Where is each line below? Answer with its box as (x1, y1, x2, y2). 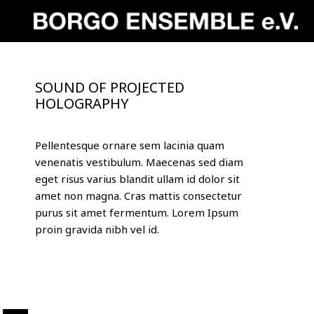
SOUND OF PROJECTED (35, 78, 184, 97)
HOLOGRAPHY (35, 94, 129, 113)
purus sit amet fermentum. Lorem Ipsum (35, 205, 238, 219)
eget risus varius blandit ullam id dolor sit (35, 172, 240, 186)
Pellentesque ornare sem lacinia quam (35, 138, 224, 152)
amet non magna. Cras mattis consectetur (35, 189, 242, 203)
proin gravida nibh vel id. (35, 222, 159, 236)
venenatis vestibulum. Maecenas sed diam (35, 155, 243, 169)
